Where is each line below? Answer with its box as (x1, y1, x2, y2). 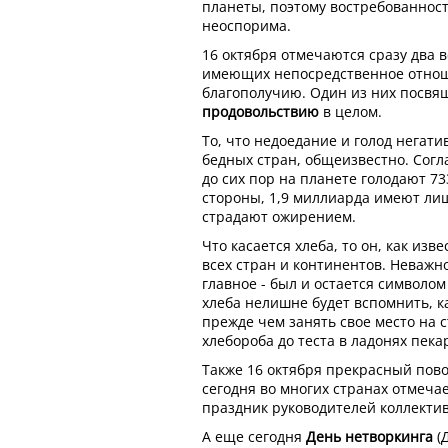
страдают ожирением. (202, 206, 356, 226)
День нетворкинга (306, 426, 433, 446)
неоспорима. (202, 15, 291, 35)
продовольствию (202, 101, 319, 121)
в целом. (319, 101, 382, 121)
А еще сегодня (202, 426, 306, 446)
